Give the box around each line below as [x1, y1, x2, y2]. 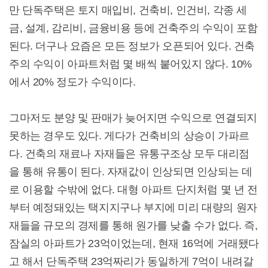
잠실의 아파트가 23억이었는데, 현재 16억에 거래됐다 [9, 237, 259, 249]
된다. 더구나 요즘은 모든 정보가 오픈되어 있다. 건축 [9, 40, 255, 52]
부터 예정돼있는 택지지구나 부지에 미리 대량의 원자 [9, 202, 257, 214]
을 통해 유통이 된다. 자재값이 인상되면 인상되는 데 [9, 166, 252, 178]
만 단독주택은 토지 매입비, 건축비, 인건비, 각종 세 [9, 4, 248, 16]
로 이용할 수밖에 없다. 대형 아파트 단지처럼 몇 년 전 [9, 184, 258, 196]
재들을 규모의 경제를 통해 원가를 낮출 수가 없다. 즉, [9, 220, 258, 232]
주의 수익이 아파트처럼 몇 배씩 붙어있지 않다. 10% [9, 58, 252, 70]
